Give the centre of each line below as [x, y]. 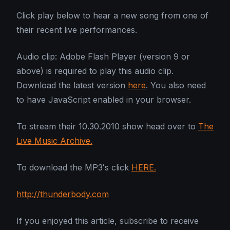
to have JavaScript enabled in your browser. [104, 100]
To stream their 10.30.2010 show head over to [107, 127]
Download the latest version [72, 85]
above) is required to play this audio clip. [95, 71]
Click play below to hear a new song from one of [112, 16]
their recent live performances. [77, 30]
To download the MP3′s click [74, 168]
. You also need [176, 85]
